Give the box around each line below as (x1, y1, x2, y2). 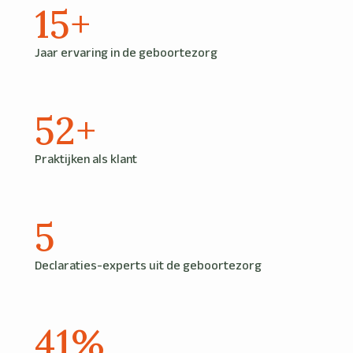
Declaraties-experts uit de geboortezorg (35, 258, 262, 272)
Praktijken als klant (35, 151, 137, 165)
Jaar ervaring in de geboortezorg (35, 45, 217, 59)
